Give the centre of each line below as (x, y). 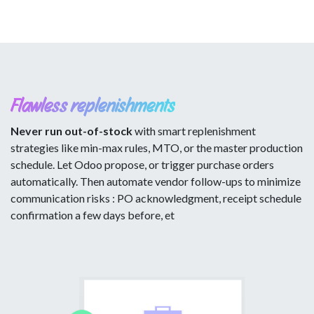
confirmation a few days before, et (93, 214)
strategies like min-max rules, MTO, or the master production (157, 147)
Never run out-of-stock (71, 130)
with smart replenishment (194, 130)
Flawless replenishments (93, 105)
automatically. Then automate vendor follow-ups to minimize (156, 181)
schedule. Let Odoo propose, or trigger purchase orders (142, 164)
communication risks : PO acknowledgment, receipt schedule (156, 198)
